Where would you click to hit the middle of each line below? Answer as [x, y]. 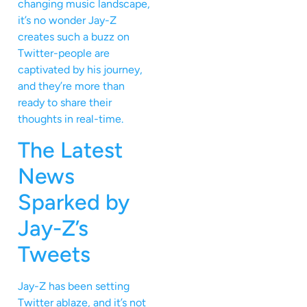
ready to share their [65, 102]
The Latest [70, 150]
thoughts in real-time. [71, 119]
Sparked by [74, 202]
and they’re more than [71, 86]
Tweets [54, 254]
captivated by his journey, [80, 69]
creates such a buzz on [74, 36]
